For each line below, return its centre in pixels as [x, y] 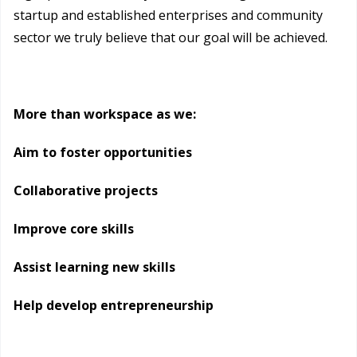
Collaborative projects [86, 191]
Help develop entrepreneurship [114, 306]
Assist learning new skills [94, 267]
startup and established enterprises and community [168, 16]
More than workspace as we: [105, 114]
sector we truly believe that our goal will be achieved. [171, 38]
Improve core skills [74, 229]
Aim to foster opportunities [103, 153]
